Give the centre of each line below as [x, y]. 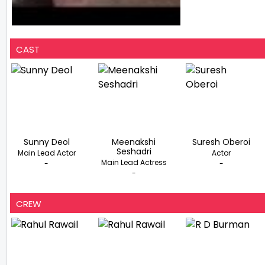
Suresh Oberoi [222, 142]
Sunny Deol [46, 142]
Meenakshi [134, 142]
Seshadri [134, 151]
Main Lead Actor [46, 153]
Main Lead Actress [134, 162]
